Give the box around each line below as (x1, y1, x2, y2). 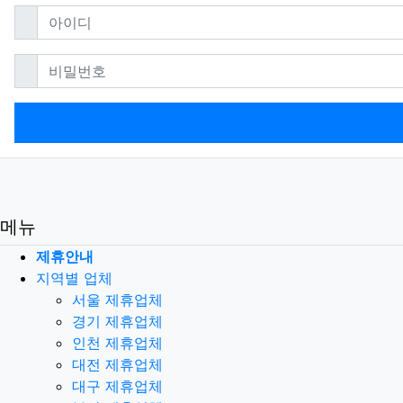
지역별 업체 (36, 268, 112, 287)
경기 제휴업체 (72, 311, 163, 330)
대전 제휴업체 (72, 354, 163, 373)
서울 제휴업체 (72, 290, 163, 309)
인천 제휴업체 (72, 333, 163, 352)
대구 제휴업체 (72, 376, 163, 395)
